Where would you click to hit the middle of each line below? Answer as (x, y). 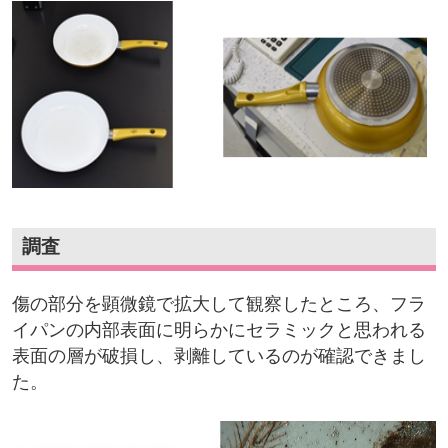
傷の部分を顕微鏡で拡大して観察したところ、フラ (218, 304)
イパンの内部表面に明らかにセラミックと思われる (218, 330)
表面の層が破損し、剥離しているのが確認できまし (218, 356)
